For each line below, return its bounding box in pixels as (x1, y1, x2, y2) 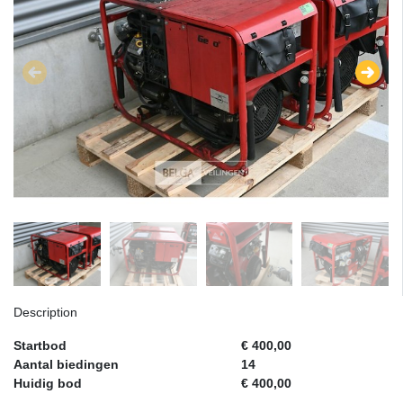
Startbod (13, 338, 67, 354)
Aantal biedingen (13, 357, 119, 372)
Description (13, 305, 77, 320)
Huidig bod (13, 376, 82, 391)
